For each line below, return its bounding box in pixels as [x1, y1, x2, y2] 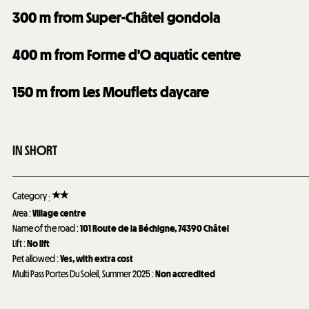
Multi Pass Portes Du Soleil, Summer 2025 [12, 268, 152, 280]
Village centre [32, 207, 86, 219]
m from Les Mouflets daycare [36, 82, 209, 101]
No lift [27, 237, 50, 250]
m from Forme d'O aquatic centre [40, 45, 241, 64]
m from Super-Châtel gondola [39, 8, 220, 27]
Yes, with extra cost [60, 252, 133, 265]
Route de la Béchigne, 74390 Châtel [92, 222, 229, 235]
